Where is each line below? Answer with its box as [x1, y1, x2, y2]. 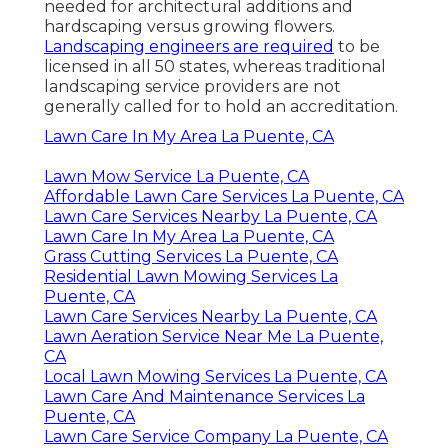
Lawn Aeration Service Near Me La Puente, [44, 327, 383, 347]
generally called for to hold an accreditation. [44, 97, 398, 117]
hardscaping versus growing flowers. [44, 17, 335, 37]
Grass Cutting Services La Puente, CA [44, 247, 338, 267]
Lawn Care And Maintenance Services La [44, 387, 365, 407]
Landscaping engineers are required [44, 37, 334, 57]
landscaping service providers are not [44, 77, 341, 97]
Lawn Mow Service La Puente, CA [44, 167, 309, 187]
